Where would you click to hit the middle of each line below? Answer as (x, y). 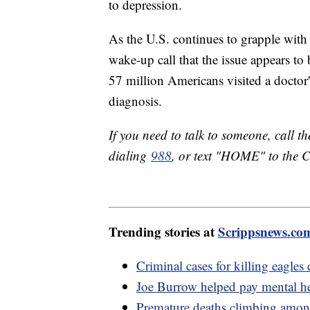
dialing (130, 156)
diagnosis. (137, 101)
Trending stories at (163, 231)
